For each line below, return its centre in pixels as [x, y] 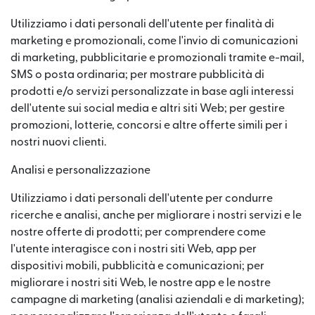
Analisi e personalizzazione [81, 170]
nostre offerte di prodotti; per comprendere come [138, 232]
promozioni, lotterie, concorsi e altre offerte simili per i [149, 125]
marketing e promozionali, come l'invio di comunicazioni [154, 41]
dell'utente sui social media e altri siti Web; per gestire [148, 108]
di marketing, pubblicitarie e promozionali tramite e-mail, [157, 58]
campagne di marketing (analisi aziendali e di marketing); [157, 300]
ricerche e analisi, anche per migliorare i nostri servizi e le [156, 215]
